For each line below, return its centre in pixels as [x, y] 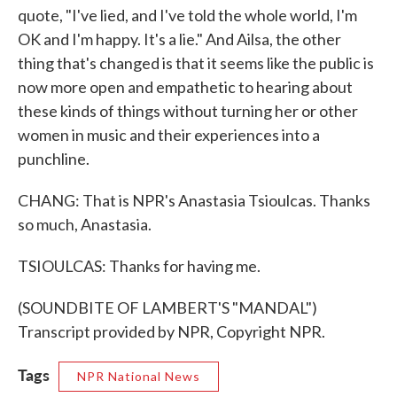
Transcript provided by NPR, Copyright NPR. [171, 331]
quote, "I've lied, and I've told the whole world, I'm [187, 15]
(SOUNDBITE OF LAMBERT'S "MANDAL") [167, 307]
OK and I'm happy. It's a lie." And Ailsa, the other [179, 39]
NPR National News [139, 376]
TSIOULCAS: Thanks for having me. [139, 266]
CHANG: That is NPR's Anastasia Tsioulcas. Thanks [194, 200]
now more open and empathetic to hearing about [185, 87]
